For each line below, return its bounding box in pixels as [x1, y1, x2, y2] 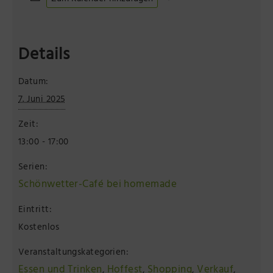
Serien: [18, 158, 48, 177]
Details [18, 40, 70, 72]
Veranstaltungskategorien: [18, 244, 129, 262]
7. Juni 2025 [18, 91, 66, 109]
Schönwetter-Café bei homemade [18, 175, 177, 195]
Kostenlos [18, 219, 60, 237]
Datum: [18, 73, 49, 91]
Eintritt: [18, 201, 52, 219]
